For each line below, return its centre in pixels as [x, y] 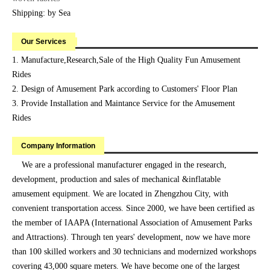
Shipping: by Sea [42, 13]
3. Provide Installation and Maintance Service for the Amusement [124, 104]
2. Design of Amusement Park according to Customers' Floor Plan [125, 89]
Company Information [58, 146]
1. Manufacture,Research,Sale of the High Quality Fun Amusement [126, 60]
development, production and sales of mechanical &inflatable [116, 180]
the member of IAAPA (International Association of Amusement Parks [132, 223]
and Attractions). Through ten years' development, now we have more [131, 237]
